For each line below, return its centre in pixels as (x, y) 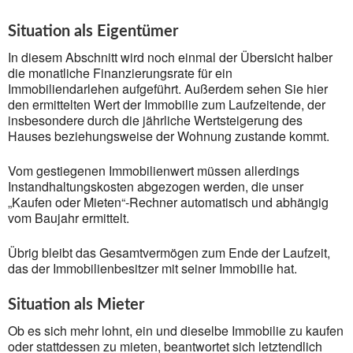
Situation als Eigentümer (93, 32)
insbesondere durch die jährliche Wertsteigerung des (155, 120)
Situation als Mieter (76, 305)
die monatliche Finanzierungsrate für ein (120, 73)
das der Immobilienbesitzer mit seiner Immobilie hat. (152, 268)
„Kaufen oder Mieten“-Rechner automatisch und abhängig (168, 202)
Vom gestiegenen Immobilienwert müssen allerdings (154, 171)
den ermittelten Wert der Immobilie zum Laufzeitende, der (167, 104)
